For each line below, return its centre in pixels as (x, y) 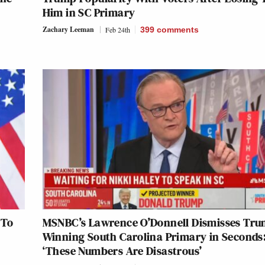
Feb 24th (117, 30)
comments (177, 30)
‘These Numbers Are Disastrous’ (122, 251)
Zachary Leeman (68, 30)
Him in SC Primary (89, 13)
